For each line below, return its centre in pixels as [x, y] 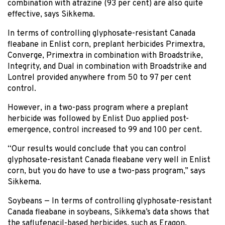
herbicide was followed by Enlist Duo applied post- [98, 119]
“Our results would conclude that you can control [97, 149]
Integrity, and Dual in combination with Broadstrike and [107, 67]
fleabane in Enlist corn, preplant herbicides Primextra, [106, 44]
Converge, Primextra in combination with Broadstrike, [105, 55]
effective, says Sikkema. [51, 14]
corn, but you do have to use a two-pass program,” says [106, 171]
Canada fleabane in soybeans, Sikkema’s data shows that [108, 212]
